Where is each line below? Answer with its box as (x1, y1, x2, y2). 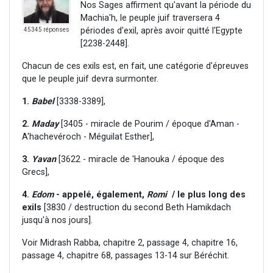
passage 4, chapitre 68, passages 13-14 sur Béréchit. (22, 250, 229, 261)
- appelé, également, (54, 190, 147, 200)
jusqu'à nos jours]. (22, 215, 93, 226)
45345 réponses (23, 26, 69, 34)
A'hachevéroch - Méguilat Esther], (22, 132, 154, 143)
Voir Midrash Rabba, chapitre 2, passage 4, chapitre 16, (22, 238, 238, 249)
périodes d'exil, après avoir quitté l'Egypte (80, 26, 243, 37)
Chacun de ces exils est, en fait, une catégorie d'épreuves (22, 61, 249, 72)
